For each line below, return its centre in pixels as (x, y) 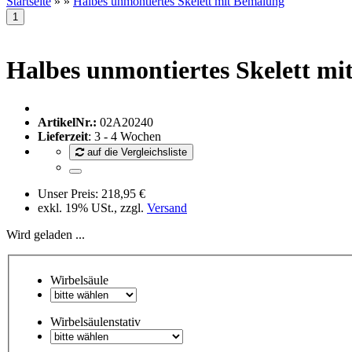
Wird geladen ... (46, 235)
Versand (167, 208)
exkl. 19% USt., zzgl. (92, 208)
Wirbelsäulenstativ (95, 322)
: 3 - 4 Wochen (125, 137)
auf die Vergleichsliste (137, 152)
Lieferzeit (63, 137)
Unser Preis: (70, 194)
